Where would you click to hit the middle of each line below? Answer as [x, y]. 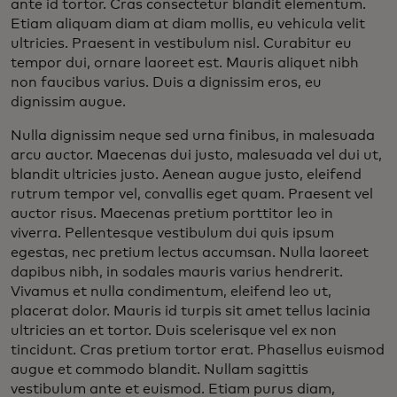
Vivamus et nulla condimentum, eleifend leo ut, [171, 291]
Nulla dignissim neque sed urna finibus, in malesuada [193, 135]
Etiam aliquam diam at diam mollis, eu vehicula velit [188, 23]
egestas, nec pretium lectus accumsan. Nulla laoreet [190, 252]
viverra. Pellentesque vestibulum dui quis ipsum [172, 233]
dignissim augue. [68, 101]
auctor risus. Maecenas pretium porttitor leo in [172, 213]
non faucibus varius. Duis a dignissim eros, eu [166, 82]
